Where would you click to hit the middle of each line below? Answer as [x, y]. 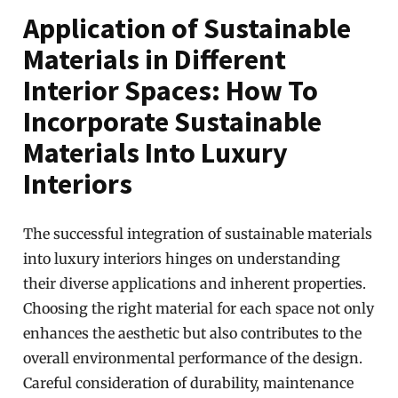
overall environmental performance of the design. [193, 358]
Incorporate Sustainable [173, 122]
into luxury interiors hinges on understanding [182, 259]
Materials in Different [155, 60]
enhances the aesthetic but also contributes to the [193, 333]
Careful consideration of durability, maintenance [189, 383]
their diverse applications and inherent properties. [195, 283]
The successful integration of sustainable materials [198, 234]
